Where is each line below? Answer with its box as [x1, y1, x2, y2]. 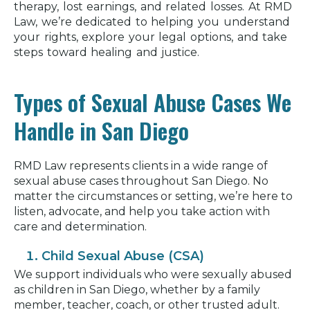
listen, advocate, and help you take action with [14, 204, 270, 218]
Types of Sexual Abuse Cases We [14, 85, 291, 118]
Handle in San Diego [14, 113, 189, 147]
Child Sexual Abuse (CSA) [42, 248, 204, 264]
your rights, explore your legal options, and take [14, 30, 288, 44]
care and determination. [14, 219, 147, 233]
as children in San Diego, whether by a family [14, 282, 260, 296]
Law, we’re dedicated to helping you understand [14, 15, 290, 28]
